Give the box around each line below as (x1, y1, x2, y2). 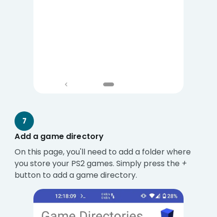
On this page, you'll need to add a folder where (15, 146, 191, 158)
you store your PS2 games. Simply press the (15, 158, 182, 170)
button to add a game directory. (15, 170, 138, 181)
